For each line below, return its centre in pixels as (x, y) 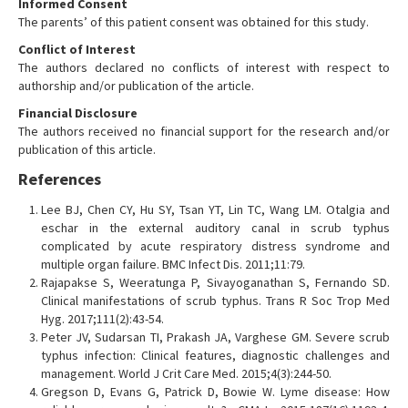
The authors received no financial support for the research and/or (204, 131)
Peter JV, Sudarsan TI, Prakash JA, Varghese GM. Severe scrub (215, 337)
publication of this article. (87, 149)
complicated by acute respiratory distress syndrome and (215, 246)
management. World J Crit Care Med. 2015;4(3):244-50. (186, 373)
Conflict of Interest (77, 49)
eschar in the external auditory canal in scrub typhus (215, 228)
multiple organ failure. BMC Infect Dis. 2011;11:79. (173, 264)
